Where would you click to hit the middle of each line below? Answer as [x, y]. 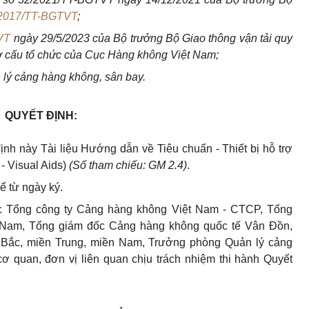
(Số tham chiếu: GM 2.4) [128, 166]
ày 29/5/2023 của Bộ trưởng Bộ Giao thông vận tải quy [159, 39]
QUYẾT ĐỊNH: [41, 116]
